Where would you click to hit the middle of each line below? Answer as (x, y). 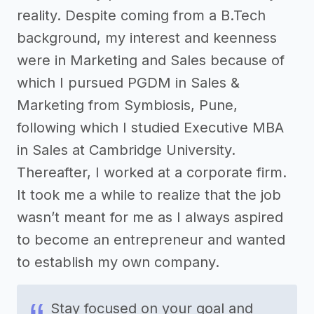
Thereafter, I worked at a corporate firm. (152, 172)
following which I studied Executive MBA (150, 127)
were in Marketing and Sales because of (151, 60)
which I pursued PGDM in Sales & (128, 82)
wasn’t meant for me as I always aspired (150, 217)
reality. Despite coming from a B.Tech (141, 15)
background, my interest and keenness (147, 37)
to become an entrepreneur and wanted (151, 239)
